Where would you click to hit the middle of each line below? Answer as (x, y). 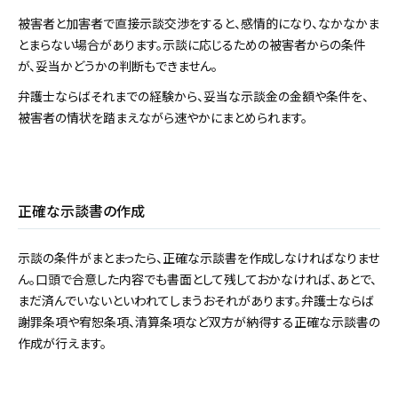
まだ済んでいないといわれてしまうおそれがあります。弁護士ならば (196, 301)
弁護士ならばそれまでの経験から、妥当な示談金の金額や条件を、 (193, 96)
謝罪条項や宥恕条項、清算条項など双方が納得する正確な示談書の (199, 322)
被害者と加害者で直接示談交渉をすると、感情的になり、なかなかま (199, 24)
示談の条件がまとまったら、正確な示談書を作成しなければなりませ (199, 258)
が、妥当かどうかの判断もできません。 (118, 66)
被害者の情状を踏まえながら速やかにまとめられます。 (163, 118)
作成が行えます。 (62, 343)
